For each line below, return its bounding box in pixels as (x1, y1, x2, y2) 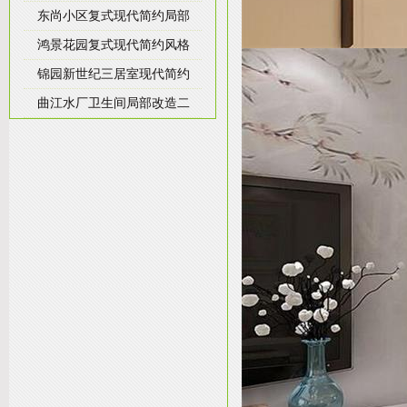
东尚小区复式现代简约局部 (37, 8, 190, 23)
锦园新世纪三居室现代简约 (37, 66, 190, 81)
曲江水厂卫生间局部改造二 (37, 95, 190, 110)
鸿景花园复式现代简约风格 (37, 37, 190, 52)
